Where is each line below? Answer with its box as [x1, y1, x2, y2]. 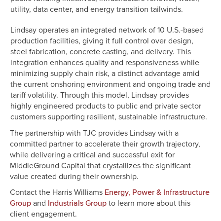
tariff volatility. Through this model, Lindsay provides [10, 90, 189, 100]
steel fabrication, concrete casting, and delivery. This [10, 47, 191, 57]
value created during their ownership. [10, 172, 139, 182]
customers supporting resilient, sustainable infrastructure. [10, 112, 207, 122]
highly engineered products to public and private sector [10, 101, 201, 111]
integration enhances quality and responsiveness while [10, 58, 199, 68]
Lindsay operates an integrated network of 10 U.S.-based [10, 25, 204, 35]
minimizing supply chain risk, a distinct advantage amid [10, 69, 199, 78]
